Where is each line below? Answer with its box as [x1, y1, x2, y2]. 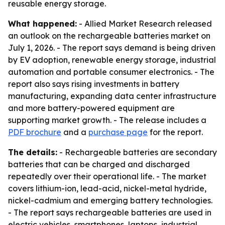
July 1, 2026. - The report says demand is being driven [8, 43, 215, 53]
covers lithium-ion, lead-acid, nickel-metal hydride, [8, 183, 206, 193]
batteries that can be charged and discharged [8, 159, 190, 169]
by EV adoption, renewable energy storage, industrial [8, 55, 216, 65]
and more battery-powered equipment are [8, 103, 175, 113]
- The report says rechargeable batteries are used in [8, 207, 211, 217]
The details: [8, 147, 57, 157]
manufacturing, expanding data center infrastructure [8, 91, 216, 101]
